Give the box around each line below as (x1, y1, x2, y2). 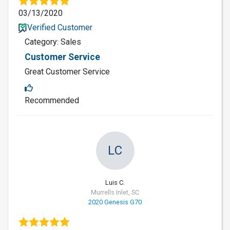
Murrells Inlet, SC (91, 188, 139, 196)
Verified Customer (27, 22, 92, 32)
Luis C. (105, 178, 125, 186)
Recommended (25, 95, 79, 105)
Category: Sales (25, 36, 81, 47)
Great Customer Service (25, 66, 110, 76)
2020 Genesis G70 (88, 198, 142, 206)
